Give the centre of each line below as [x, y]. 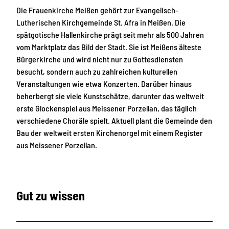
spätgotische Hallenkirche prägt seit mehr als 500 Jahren [110, 35]
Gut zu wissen [51, 195]
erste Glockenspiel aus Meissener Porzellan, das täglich [107, 108]
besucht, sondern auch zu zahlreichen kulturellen [97, 72]
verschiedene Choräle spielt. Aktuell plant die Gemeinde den [114, 121]
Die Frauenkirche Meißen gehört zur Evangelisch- [97, 10]
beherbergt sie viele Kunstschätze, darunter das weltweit [110, 96]
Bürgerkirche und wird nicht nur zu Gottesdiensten [100, 59]
